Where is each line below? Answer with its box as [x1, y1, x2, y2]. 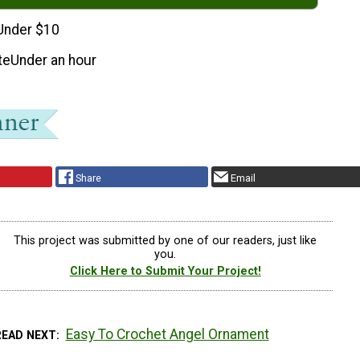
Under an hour [10, 51, 96, 68]
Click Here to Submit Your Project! [69, 264, 261, 278]
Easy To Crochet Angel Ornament [65, 325, 269, 342]
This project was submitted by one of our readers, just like [14, 233, 317, 247]
